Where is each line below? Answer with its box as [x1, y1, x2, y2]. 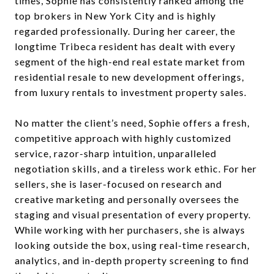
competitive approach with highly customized [15, 131, 231, 144]
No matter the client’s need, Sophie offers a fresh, [15, 116, 250, 128]
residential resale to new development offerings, [15, 70, 244, 83]
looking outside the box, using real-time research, [15, 239, 250, 251]
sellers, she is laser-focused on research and [15, 177, 222, 190]
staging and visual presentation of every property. [15, 208, 251, 220]
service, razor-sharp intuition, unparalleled [15, 147, 217, 159]
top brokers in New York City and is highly [15, 9, 216, 21]
